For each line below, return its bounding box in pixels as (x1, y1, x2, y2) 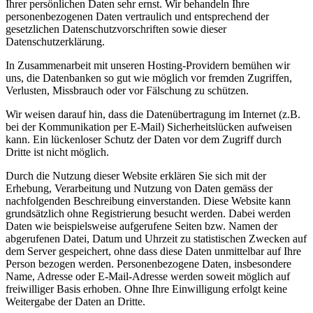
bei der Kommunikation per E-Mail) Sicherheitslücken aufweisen (6, 121, 292, 133)
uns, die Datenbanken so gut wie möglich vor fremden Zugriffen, (6, 72, 292, 85)
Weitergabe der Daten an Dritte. (6, 296, 145, 308)
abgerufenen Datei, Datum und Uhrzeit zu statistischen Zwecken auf (6, 233, 307, 245)
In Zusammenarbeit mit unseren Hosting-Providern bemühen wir (6, 59, 290, 72)
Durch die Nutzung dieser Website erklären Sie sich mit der (6, 170, 266, 182)
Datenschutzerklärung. (6, 36, 105, 48)
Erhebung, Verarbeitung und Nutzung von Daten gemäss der (6, 182, 272, 195)
